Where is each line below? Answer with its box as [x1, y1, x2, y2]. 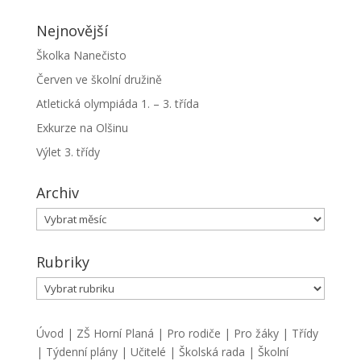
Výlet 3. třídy [35, 144, 100, 160]
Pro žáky [233, 326, 279, 341]
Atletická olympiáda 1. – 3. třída [35, 96, 199, 111]
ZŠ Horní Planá [76, 326, 154, 341]
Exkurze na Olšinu [35, 120, 128, 135]
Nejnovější [35, 21, 108, 40]
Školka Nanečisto [35, 48, 127, 63]
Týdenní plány [45, 344, 118, 359]
